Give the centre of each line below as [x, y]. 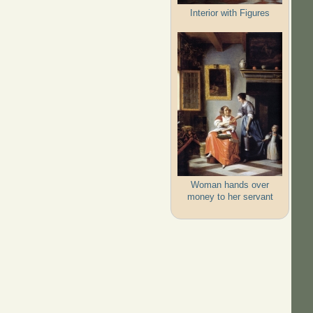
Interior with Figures [230, 13]
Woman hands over [230, 184]
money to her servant [230, 196]
